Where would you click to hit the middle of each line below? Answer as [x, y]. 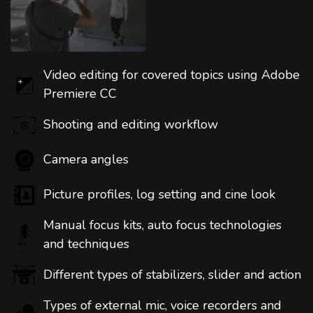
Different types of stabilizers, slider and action [172, 275]
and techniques [86, 244]
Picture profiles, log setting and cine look [159, 195]
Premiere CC [80, 94]
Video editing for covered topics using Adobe [172, 75]
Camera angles [86, 160]
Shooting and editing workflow [131, 125]
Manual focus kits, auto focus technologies [162, 225]
